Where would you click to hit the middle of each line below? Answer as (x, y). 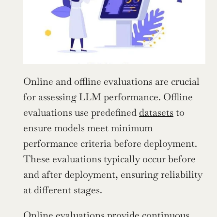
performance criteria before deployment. (110, 143)
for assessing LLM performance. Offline (108, 97)
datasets (156, 112)
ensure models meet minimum (88, 128)
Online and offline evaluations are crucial (111, 81)
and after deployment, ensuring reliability (113, 174)
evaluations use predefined (81, 112)
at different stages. (63, 190)
